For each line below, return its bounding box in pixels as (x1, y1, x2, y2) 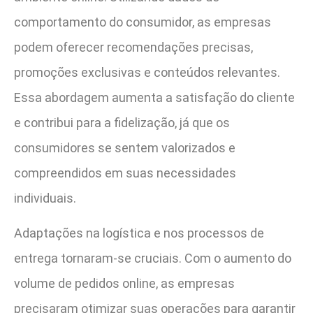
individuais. (14, 190, 76, 205)
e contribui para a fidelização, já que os (14, 115, 230, 130)
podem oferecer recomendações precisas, (14, 39, 253, 54)
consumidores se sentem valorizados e (14, 140, 235, 155)
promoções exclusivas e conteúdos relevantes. (14, 64, 280, 80)
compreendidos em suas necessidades (14, 165, 236, 180)
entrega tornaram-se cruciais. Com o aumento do (14, 251, 291, 266)
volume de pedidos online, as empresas (14, 276, 235, 291)
